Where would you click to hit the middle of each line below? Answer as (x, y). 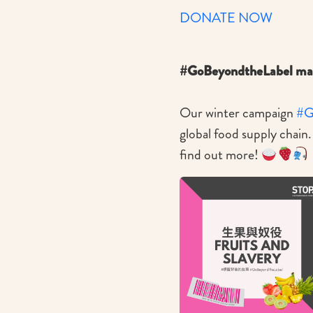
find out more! (220, 154)
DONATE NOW (226, 17)
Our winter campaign (238, 112)
